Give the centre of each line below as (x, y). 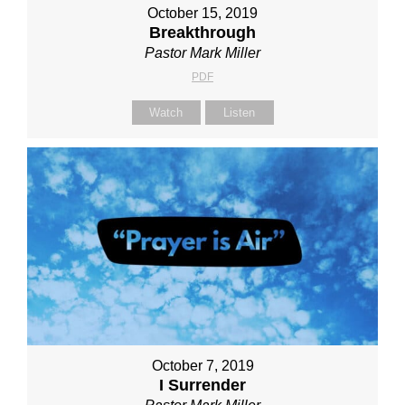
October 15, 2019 (202, 14)
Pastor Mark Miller (202, 53)
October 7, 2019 (202, 365)
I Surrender (202, 385)
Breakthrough (202, 33)
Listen (239, 113)
